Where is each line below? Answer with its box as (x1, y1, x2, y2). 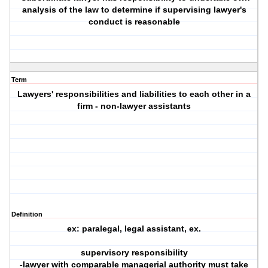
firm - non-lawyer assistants (77, 101, 191, 111)
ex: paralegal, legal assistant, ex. (67, 224, 202, 234)
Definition (11, 211, 42, 218)
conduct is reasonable (88, 17, 180, 27)
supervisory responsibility (80, 248, 188, 258)
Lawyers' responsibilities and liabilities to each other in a (17, 89, 251, 99)
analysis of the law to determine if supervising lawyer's (22, 5, 246, 15)
